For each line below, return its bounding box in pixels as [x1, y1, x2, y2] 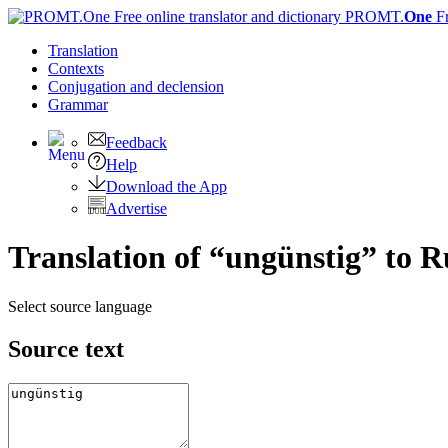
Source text [8, 335, 124, 362]
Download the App [106, 178, 227, 195]
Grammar [48, 96, 108, 113]
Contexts [48, 60, 104, 77]
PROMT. [341, 8, 404, 25]
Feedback [106, 134, 167, 151]
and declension [130, 78, 224, 95]
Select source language [8, 297, 152, 315]
